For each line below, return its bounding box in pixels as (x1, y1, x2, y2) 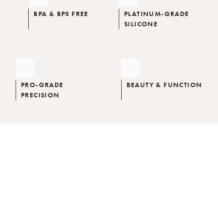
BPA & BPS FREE (34, 9, 89, 18)
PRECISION (21, 91, 60, 100)
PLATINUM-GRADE (124, 9, 189, 18)
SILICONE (124, 19, 158, 29)
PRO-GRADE (21, 80, 64, 90)
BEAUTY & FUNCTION (126, 80, 202, 90)
